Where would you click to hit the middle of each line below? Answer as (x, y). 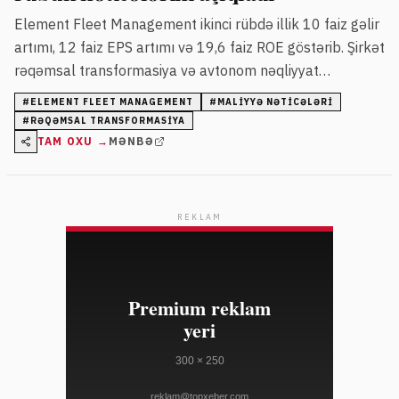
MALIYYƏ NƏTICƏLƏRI (275, 102)
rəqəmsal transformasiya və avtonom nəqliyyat (167, 70)
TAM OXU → (73, 141)
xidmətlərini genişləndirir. (94, 93)
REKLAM (199, 216)
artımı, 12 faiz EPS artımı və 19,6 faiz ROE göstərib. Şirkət (199, 47)
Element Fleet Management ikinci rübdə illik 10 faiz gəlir (197, 24)
